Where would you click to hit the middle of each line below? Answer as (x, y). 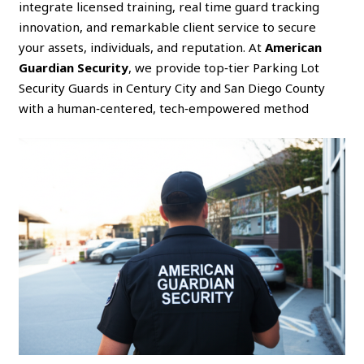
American (294, 47)
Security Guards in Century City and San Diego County (172, 87)
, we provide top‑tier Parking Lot (224, 67)
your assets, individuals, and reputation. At (142, 47)
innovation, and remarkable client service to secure (168, 26)
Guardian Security (74, 67)
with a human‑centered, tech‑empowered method (164, 108)
